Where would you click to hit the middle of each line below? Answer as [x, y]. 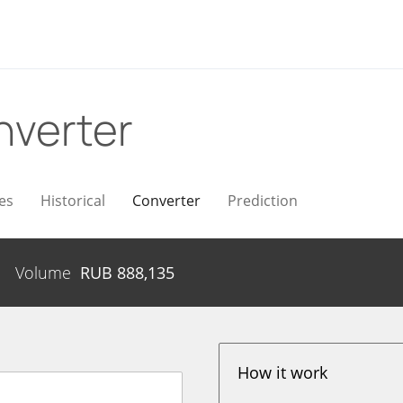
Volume [43, 273]
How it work [283, 372]
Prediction [263, 201]
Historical [73, 201]
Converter [166, 201]
